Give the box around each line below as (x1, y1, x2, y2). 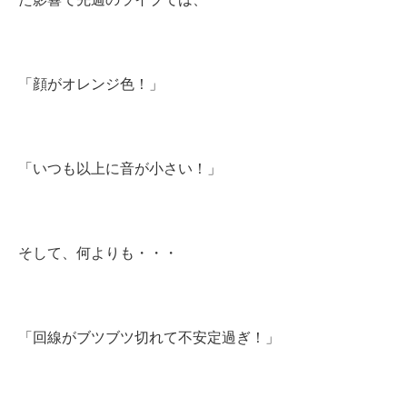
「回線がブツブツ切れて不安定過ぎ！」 (18, 329, 280, 345)
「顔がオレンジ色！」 (18, 75, 164, 92)
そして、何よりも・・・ (18, 244, 178, 261)
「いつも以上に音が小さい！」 (18, 160, 222, 176)
